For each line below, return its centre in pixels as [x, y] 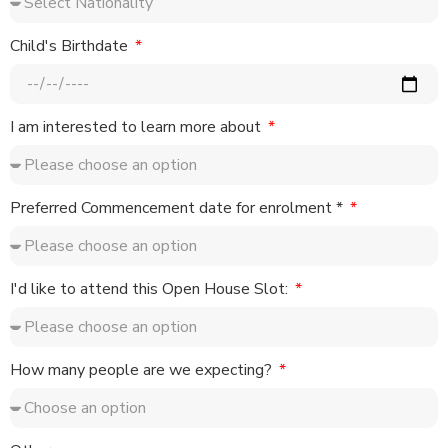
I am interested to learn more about [137, 127]
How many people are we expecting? [143, 370]
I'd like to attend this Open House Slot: [151, 289]
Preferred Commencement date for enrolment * [178, 208]
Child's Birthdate [71, 46]
